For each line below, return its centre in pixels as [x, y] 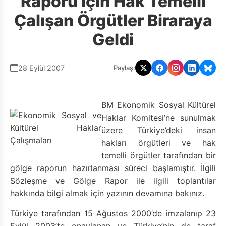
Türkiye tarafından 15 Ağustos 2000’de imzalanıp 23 [113, 213]
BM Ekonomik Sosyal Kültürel [159, 105]
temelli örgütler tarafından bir [159, 155]
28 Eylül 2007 [41, 68]
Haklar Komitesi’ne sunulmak [159, 118]
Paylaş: [124, 67]
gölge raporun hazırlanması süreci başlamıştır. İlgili [113, 168]
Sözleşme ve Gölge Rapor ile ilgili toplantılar [113, 181]
